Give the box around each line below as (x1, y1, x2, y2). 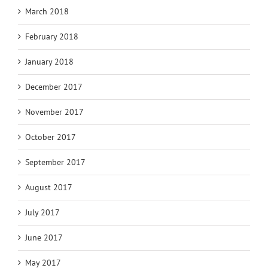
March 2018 (25, 6, 69, 17)
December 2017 (25, 81, 83, 93)
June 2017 (25, 232, 63, 243)
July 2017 (25, 207, 60, 218)
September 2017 (25, 157, 86, 168)
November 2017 (25, 106, 84, 118)
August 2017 (25, 182, 72, 193)
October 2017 (25, 132, 76, 143)
